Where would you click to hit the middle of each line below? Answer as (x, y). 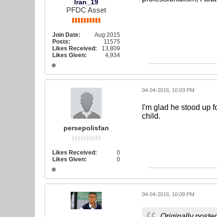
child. (151, 116)
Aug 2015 (107, 35)
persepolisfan (86, 128)
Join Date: (66, 35)
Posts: (61, 42)
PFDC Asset (86, 10)
